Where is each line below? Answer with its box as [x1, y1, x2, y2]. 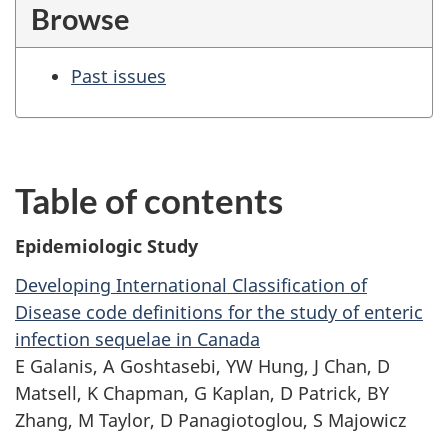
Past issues [71, 64, 166, 89]
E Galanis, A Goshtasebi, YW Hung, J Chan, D [15, 353, 390, 378]
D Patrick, [280, 380, 362, 405]
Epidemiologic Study [15, 234, 198, 259]
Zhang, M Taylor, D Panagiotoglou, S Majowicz [15, 407, 406, 432]
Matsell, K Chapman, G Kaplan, [15, 380, 280, 405]
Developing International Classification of [15, 272, 367, 297]
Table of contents [15, 178, 283, 221]
